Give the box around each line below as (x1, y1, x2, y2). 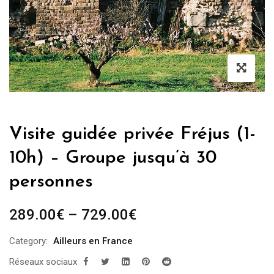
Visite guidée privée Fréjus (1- (9, 125, 256, 144)
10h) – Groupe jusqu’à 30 (9, 149, 217, 168)
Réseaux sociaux (9, 256, 77, 268)
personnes (9, 172, 93, 192)
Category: (9, 235, 48, 247)
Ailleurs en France (53, 235, 133, 247)
